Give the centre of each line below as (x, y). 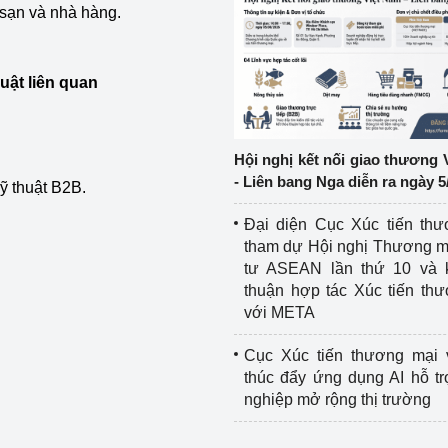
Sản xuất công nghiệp (79, 128)
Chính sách (42, 85)
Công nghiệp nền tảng (81, 42)
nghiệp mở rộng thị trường (337, 399)
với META (279, 312)
